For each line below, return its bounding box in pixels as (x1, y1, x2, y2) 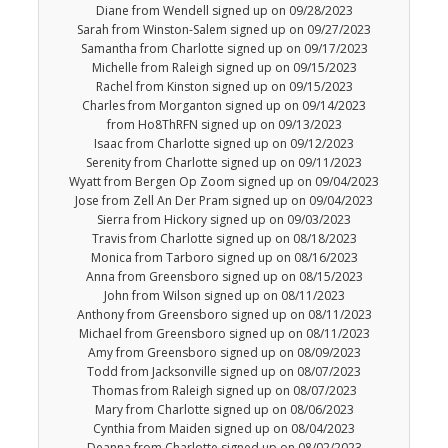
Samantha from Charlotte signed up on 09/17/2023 (80, 40, 368, 58)
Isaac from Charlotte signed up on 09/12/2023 (94, 135, 354, 153)
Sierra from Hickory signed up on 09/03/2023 (97, 211, 351, 229)
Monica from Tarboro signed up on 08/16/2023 (90, 249, 358, 267)
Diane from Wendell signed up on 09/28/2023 (95, 2, 353, 20)
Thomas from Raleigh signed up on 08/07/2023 (91, 382, 357, 400)
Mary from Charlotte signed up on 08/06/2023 (94, 401, 354, 419)
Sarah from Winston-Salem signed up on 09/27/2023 (77, 21, 371, 39)
